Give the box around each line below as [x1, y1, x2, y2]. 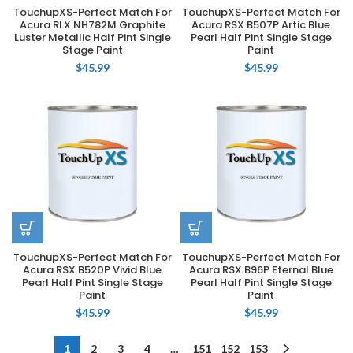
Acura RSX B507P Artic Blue [191, 17, 330, 32]
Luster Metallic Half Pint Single [13, 30, 171, 45]
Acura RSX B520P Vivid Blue [23, 262, 162, 277]
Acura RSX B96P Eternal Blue [188, 262, 333, 277]
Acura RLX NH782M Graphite [19, 17, 165, 32]
